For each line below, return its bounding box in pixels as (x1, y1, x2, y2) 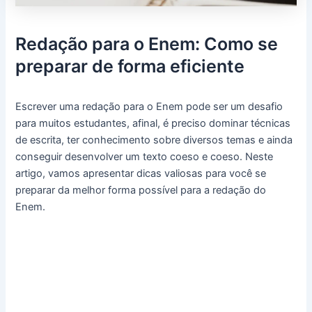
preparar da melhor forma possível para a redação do (15, 183, 267, 196)
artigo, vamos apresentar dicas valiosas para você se (15, 166, 267, 180)
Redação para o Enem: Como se (15, 33, 279, 54)
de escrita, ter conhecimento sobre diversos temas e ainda (15, 133, 293, 146)
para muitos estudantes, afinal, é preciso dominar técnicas (15, 116, 291, 130)
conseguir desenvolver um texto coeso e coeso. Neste (15, 150, 274, 163)
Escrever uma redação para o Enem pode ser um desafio (15, 100, 283, 113)
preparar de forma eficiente (15, 55, 245, 77)
